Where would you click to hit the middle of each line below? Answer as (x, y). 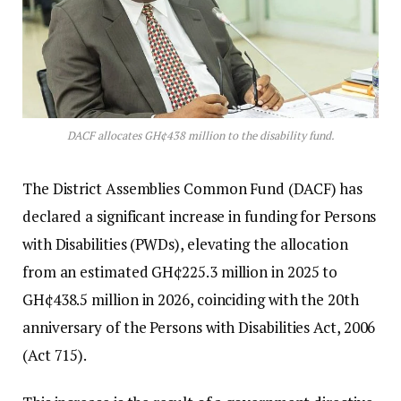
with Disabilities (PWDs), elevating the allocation (185, 244)
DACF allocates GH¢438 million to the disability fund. (200, 136)
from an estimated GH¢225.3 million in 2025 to (180, 272)
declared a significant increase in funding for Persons (200, 217)
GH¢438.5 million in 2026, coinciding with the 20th (191, 300)
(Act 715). (55, 355)
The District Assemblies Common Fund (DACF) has (193, 189)
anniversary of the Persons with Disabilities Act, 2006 (199, 328)
